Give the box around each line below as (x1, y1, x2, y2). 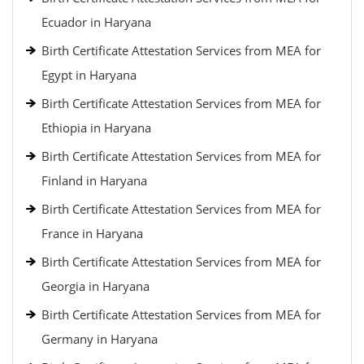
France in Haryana (41, 225, 143, 241)
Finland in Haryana (41, 172, 147, 188)
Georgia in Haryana (41, 278, 149, 294)
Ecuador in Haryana (41, 14, 151, 30)
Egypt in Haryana (41, 67, 136, 83)
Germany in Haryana (41, 331, 158, 347)
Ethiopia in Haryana (41, 119, 151, 136)
